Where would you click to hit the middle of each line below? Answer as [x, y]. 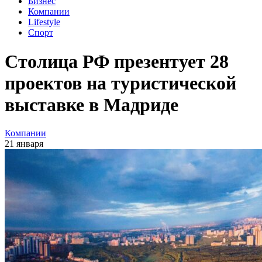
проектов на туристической [120, 83]
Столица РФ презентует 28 [117, 61]
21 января [24, 143]
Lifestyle [44, 22]
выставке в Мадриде [92, 104]
